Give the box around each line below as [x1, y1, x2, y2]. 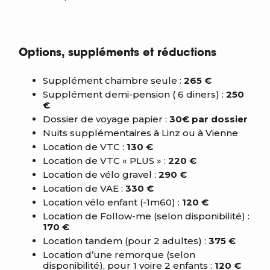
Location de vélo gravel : [43, 169, 156, 180]
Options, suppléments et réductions [19, 48, 216, 59]
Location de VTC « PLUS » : [43, 155, 166, 166]
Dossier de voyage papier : [43, 113, 167, 125]
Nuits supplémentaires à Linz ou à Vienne [43, 127, 238, 139]
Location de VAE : [43, 183, 125, 194]
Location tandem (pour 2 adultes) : [43, 235, 209, 246]
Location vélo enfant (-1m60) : [43, 196, 180, 208]
